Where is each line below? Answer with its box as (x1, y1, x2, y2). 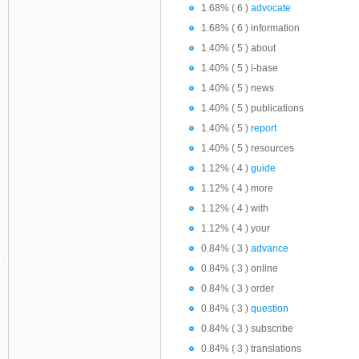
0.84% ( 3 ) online (201, 263, 278, 274)
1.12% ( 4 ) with (201, 203, 268, 214)
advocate (251, 2, 291, 14)
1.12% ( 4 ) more (201, 183, 273, 194)
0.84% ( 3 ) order (201, 283, 274, 294)
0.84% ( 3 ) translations (201, 343, 301, 354)
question (251, 303, 288, 314)
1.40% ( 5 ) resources (201, 143, 294, 154)
